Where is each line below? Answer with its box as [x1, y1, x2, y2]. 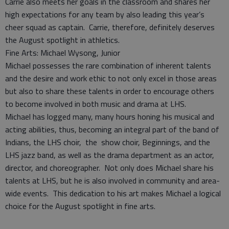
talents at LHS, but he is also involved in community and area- [5, 174, 220, 187]
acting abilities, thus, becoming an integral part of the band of [5, 123, 219, 136]
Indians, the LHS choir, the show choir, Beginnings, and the [5, 136, 210, 149]
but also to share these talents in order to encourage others [5, 85, 214, 98]
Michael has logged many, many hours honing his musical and [5, 110, 214, 123]
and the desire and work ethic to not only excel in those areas [5, 72, 217, 85]
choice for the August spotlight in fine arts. [5, 200, 155, 213]
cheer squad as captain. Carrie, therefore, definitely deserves [5, 21, 215, 34]
